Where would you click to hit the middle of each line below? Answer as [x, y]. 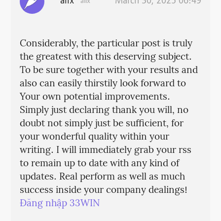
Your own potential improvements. [95, 97]
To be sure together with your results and [109, 71]
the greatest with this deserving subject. [106, 57]
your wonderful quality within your [94, 137]
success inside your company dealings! [103, 191]
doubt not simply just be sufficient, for [101, 124]
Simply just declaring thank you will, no [104, 111]
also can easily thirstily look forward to [103, 84]
